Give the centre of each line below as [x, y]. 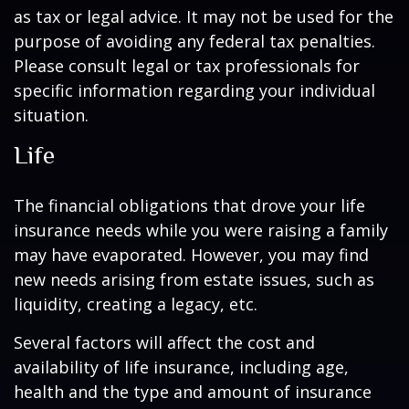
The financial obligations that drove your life [189, 205]
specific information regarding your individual [194, 90]
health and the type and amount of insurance [193, 392]
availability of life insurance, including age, [181, 367]
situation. [51, 115]
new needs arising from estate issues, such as [194, 279]
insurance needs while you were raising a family [201, 230]
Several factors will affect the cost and [164, 342]
